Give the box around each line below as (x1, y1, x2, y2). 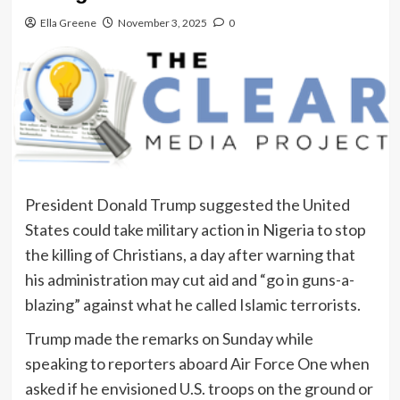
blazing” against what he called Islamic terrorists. (24, 295, 361, 315)
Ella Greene (39, 16, 96, 29)
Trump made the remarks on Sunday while (24, 329, 313, 349)
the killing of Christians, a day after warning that (24, 245, 355, 265)
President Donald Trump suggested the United (24, 195, 350, 215)
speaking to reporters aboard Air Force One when (24, 354, 370, 374)
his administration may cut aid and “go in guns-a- (24, 270, 354, 290)
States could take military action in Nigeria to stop (24, 220, 366, 240)
